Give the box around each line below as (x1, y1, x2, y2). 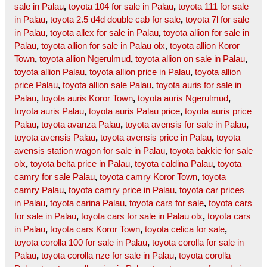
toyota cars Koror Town (50, 224, 140, 235)
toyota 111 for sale (178, 1, 249, 12)
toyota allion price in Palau (89, 67, 190, 77)
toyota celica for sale (145, 224, 225, 235)
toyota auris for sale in (156, 80, 241, 91)
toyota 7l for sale (185, 14, 249, 25)
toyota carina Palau (50, 198, 125, 209)
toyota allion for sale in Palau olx (41, 41, 165, 51)
